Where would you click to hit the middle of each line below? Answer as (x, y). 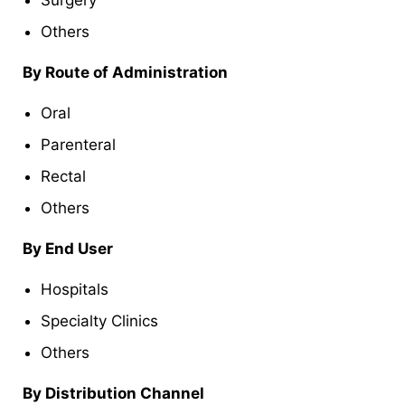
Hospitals (75, 289)
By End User (68, 248)
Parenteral (78, 144)
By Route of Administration (125, 72)
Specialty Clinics (99, 320)
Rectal (63, 176)
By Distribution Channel (113, 393)
